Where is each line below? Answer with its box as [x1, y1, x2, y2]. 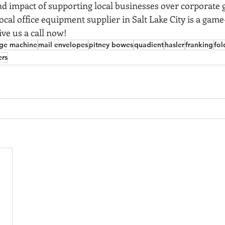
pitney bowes [89, 40, 133, 49]
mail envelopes [38, 40, 88, 49]
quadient [134, 40, 164, 49]
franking [185, 40, 213, 49]
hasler [165, 40, 184, 49]
